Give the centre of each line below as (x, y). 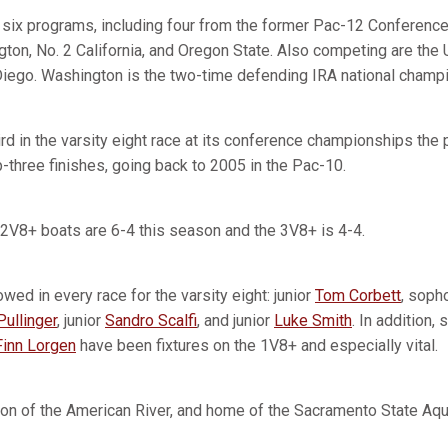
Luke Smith (313, 320)
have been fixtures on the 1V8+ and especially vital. (257, 345)
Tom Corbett (358, 295)
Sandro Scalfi (151, 320)
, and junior (235, 320)
